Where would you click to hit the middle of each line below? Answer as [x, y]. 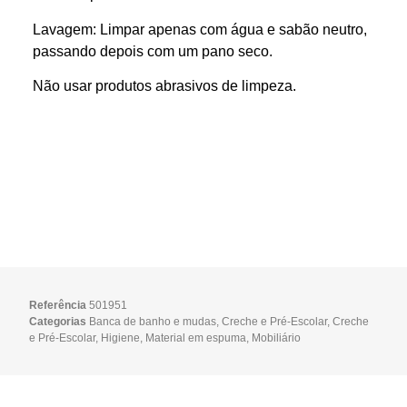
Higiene [121, 338]
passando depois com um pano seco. [152, 50]
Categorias [58, 321]
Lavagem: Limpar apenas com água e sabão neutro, [199, 29]
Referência [60, 305]
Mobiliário [277, 338]
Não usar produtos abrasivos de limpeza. [164, 86]
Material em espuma [196, 338]
